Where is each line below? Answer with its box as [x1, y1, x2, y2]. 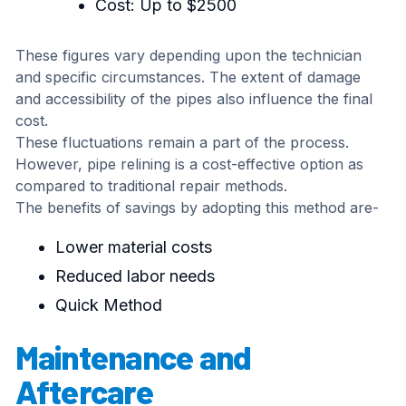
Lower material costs [54, 237, 212, 257]
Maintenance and [14, 337, 252, 377]
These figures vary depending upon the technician [14, 46, 362, 65]
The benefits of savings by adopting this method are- [14, 198, 379, 217]
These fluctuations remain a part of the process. [14, 133, 349, 152]
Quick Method [54, 295, 162, 315]
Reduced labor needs [54, 266, 215, 286]
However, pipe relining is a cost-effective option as [14, 155, 363, 174]
